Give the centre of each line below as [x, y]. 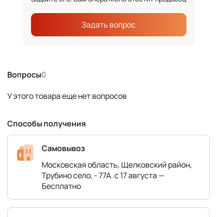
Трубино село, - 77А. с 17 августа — [103, 176]
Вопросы [24, 75]
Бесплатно [61, 186]
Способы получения [46, 124]
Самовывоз [63, 148]
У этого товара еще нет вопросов [67, 96]
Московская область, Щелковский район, [117, 165]
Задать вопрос [108, 25]
